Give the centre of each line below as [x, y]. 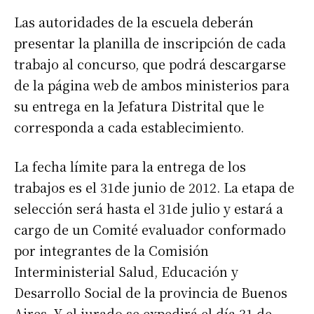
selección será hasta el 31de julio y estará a [149, 209]
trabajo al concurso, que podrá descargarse [150, 64]
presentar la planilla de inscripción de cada [150, 43]
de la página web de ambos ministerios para [152, 85]
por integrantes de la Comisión [111, 251]
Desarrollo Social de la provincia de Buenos [151, 293]
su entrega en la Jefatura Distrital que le [139, 106]
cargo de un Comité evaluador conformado [150, 230]
